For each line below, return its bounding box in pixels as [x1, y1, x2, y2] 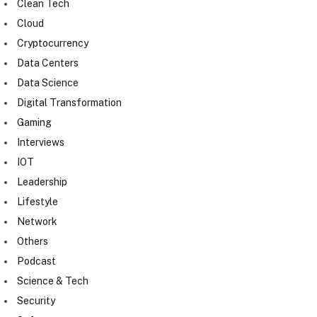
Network [17, 216, 57, 228]
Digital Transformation [17, 97, 122, 109]
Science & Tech [17, 275, 88, 287]
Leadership [17, 176, 67, 188]
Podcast [17, 255, 56, 267]
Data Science [17, 77, 79, 89]
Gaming [17, 117, 52, 129]
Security [17, 295, 55, 307]
